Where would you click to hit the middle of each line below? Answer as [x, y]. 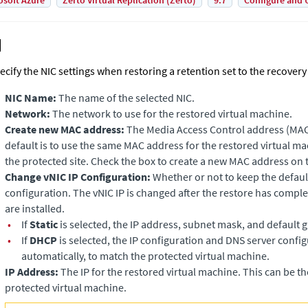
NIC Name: [31, 98]
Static [44, 224]
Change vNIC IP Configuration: [78, 177]
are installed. [35, 208]
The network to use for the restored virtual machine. [171, 113]
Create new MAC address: [65, 129]
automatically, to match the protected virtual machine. [145, 256]
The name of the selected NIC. [125, 98]
